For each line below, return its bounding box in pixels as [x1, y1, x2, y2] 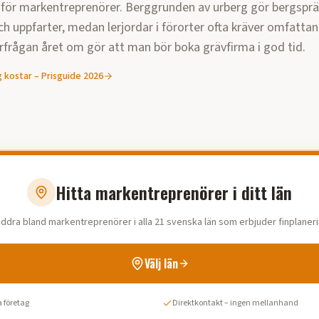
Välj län [144, 255, 178, 272]
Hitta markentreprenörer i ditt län [56, 179, 292, 205]
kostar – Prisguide [2, 69, 83, 83]
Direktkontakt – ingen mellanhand [172, 297, 298, 309]
